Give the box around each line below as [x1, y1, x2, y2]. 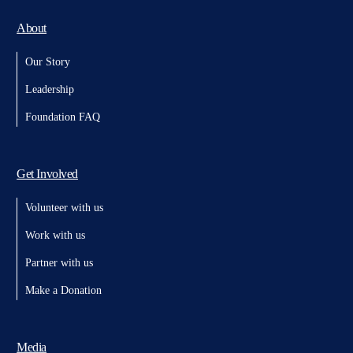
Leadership [25, 84, 75, 95]
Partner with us [25, 257, 94, 269]
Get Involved [17, 167, 79, 180]
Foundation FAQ [25, 111, 101, 123]
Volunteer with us [25, 202, 104, 214]
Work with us [25, 229, 86, 241]
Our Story [25, 56, 71, 68]
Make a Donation [25, 284, 102, 296]
